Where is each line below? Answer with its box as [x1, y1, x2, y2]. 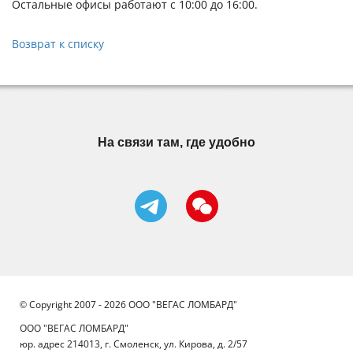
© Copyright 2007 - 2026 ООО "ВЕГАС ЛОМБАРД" [20, 298, 237, 311]
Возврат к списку [12, 36, 104, 51]
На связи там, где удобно [98, 136, 255, 149]
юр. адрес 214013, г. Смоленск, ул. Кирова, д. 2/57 [20, 337, 247, 351]
